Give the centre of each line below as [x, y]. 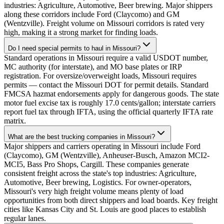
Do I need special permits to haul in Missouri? [74, 48]
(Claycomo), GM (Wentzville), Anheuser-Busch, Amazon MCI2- [107, 155]
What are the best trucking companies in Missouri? [81, 137]
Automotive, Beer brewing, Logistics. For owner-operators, [98, 182]
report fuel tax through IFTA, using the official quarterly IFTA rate [108, 112]
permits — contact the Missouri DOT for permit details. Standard [106, 85]
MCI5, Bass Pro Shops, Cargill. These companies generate [96, 164]
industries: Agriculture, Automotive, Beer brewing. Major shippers [108, 5]
